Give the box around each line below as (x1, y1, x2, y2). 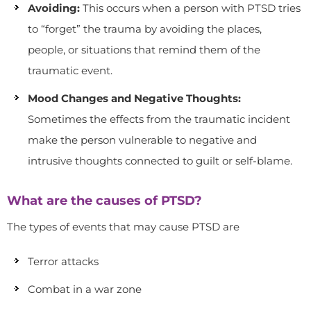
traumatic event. (28, 64, 112, 77)
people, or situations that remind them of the (28, 43, 260, 56)
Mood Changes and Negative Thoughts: (28, 92, 241, 105)
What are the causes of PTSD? (7, 193, 202, 208)
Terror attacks (28, 255, 99, 268)
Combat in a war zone (28, 283, 142, 296)
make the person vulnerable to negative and (28, 133, 257, 146)
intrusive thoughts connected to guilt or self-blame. (28, 154, 292, 167)
